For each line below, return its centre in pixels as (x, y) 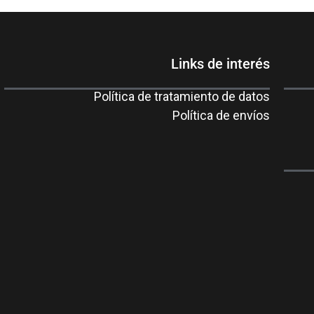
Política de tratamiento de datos (182, 96)
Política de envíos (221, 115)
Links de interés (220, 63)
